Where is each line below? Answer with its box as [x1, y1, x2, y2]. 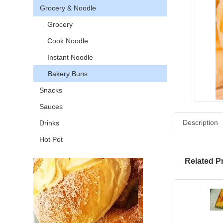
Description [182, 118, 218, 127]
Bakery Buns [40, 70, 88, 78]
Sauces [39, 103, 63, 111]
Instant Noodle [39, 53, 94, 62]
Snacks [39, 86, 63, 95]
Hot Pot [39, 135, 63, 144]
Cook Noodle [39, 37, 89, 45]
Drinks [39, 119, 60, 127]
